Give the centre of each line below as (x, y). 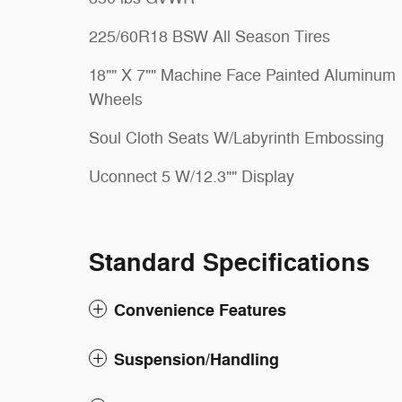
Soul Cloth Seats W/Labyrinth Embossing (236, 138)
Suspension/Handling (197, 360)
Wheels (116, 99)
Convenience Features (200, 311)
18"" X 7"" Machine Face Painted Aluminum (242, 75)
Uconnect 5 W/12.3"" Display (192, 176)
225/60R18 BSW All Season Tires (210, 36)
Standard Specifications (229, 264)
